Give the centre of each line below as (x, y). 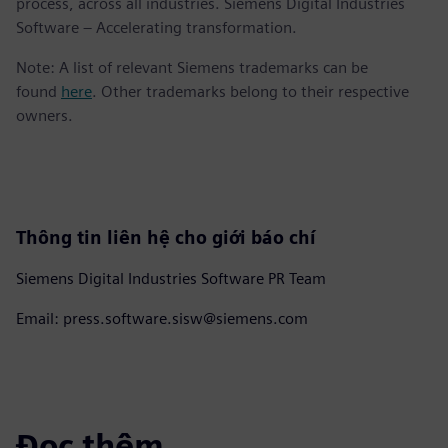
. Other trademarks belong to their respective (250, 91)
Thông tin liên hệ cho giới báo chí (166, 237)
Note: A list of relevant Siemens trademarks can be (192, 67)
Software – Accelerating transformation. (156, 27)
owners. (44, 115)
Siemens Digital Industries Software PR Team (171, 278)
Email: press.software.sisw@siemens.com (162, 318)
